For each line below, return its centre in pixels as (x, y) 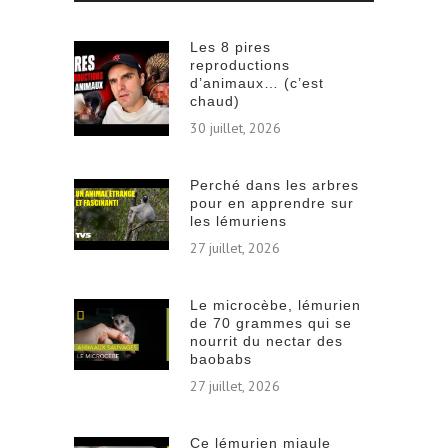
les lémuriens (238, 221)
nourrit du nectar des (266, 341)
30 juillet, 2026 (235, 128)
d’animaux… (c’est (257, 83)
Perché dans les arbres (274, 185)
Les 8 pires (230, 47)
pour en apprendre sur (272, 203)
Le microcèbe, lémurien (275, 305)
